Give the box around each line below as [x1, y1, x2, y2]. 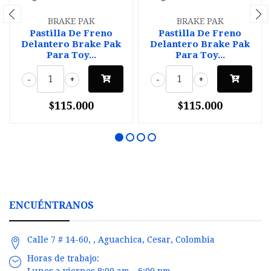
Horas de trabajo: [27, 253, 99, 263]
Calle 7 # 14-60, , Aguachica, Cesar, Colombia [27, 234, 215, 244]
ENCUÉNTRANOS [9, 199, 94, 211]
